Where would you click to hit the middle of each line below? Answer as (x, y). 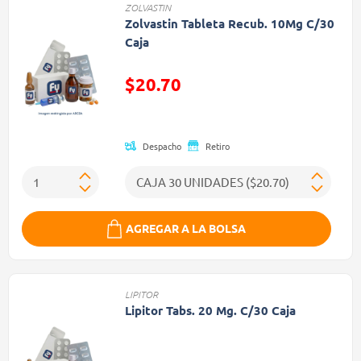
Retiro (217, 145)
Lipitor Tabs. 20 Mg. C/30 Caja (210, 310)
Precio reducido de (177, 110)
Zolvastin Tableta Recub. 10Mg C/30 (229, 23)
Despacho (162, 145)
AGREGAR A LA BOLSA (186, 228)
